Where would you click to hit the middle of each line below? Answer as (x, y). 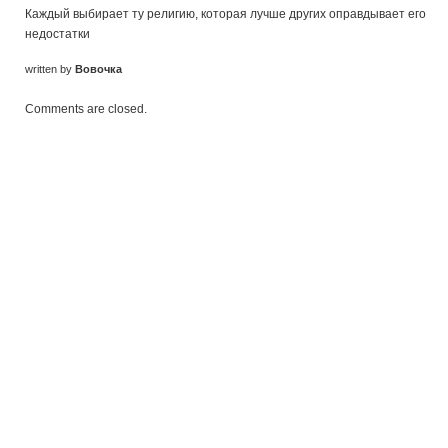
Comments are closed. (86, 109)
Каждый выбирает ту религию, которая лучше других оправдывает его (225, 14)
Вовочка (98, 69)
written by (50, 69)
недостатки (57, 34)
